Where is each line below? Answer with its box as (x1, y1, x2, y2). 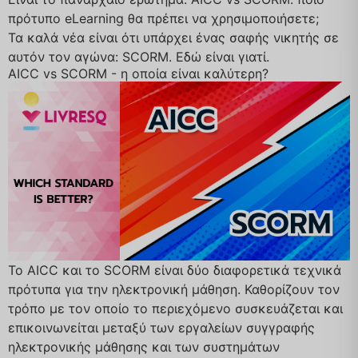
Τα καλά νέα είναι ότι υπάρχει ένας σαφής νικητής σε (8, 29, 339, 46)
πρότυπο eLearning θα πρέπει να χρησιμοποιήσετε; (8, 10, 319, 26)
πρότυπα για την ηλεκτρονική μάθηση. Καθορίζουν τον (8, 280, 340, 297)
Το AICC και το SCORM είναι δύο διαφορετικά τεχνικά (8, 261, 341, 278)
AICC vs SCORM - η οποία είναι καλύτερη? (8, 65, 268, 82)
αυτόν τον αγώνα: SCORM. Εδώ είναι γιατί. (8, 48, 269, 65)
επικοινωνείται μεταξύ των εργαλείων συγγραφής (8, 319, 315, 336)
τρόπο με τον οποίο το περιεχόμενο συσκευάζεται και (8, 300, 343, 316)
